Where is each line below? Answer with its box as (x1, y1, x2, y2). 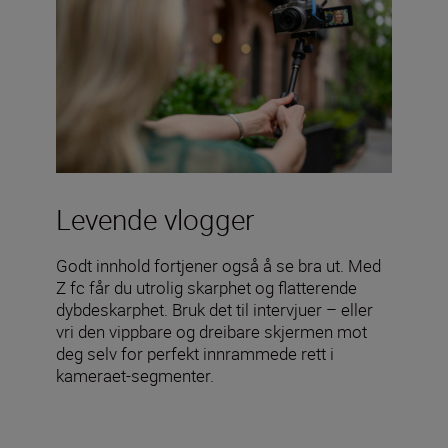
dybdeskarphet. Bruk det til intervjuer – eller (56, 298, 373, 322)
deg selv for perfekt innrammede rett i (56, 342, 334, 366)
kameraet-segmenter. (56, 364, 214, 388)
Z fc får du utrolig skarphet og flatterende (56, 276, 357, 300)
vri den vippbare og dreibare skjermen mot (56, 320, 367, 344)
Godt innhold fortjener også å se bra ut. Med (56, 254, 381, 278)
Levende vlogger (56, 200, 254, 239)
